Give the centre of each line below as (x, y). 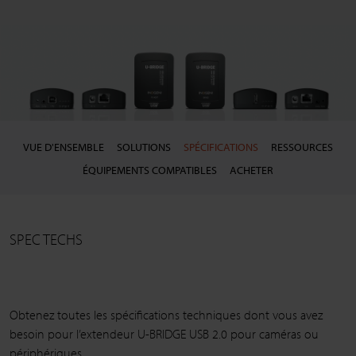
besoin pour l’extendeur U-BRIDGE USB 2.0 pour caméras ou (164, 334)
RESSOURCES (302, 147)
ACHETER (252, 170)
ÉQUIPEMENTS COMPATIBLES (150, 170)
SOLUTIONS (144, 147)
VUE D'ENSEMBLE (64, 147)
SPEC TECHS (46, 240)
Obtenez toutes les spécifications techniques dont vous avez (166, 315)
